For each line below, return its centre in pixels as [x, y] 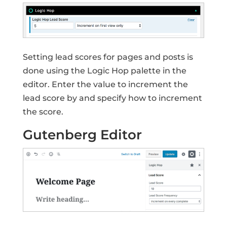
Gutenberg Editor [82, 135]
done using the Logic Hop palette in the [104, 70]
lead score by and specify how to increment [112, 98]
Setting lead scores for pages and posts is [108, 57]
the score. [43, 111]
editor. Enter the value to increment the [105, 84]
